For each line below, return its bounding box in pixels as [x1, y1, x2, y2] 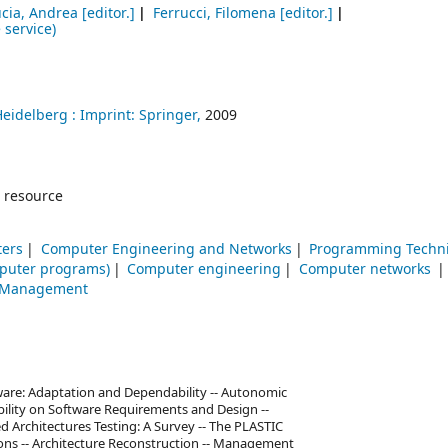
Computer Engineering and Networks [40, 239, 292, 261]
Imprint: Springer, [80, 105, 201, 127]
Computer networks [298, 259, 435, 281]
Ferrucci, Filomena [152, 3, 276, 24]
